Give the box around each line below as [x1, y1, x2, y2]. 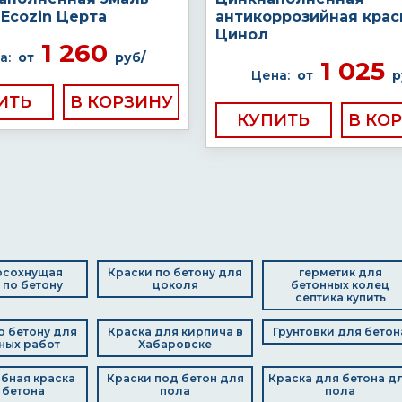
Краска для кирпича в [107, 325, 243, 338]
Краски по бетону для [108, 266, 242, 279]
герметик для [298, 266, 382, 279]
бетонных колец [291, 278, 389, 292]
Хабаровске [138, 337, 212, 351]
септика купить [294, 291, 386, 304]
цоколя [152, 278, 198, 292]
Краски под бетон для [106, 371, 244, 385]
